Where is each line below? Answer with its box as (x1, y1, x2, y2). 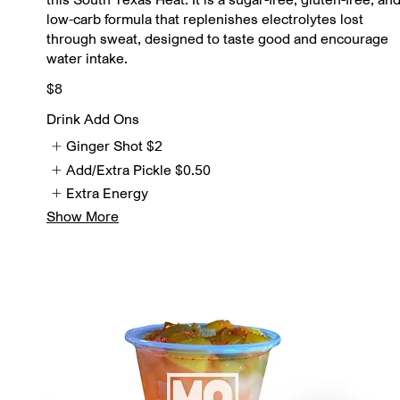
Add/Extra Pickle (66, 160, 172, 179)
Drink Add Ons (46, 110, 139, 129)
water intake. (46, 49, 128, 68)
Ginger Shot (66, 137, 144, 155)
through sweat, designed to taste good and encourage (46, 29, 388, 48)
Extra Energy (66, 183, 149, 202)
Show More (46, 207, 119, 226)
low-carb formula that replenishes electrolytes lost (46, 10, 363, 29)
